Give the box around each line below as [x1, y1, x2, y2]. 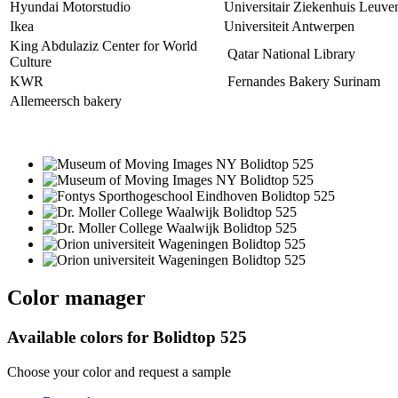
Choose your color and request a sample [7, 363, 231, 379]
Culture [10, 54, 52, 70]
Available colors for [7, 327, 153, 346]
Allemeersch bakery [10, 93, 125, 109]
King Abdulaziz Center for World [10, 38, 197, 54]
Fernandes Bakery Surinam [224, 74, 380, 90]
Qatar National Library [224, 46, 355, 62]
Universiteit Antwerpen [224, 19, 354, 35]
